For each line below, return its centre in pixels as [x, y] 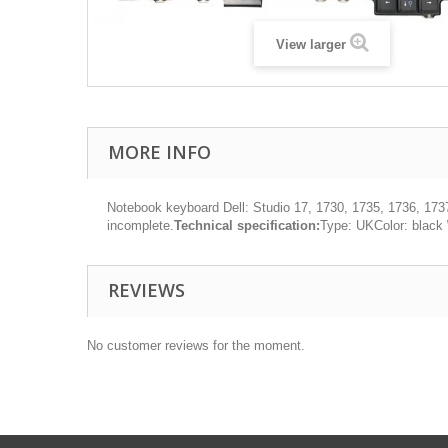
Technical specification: [247, 225]
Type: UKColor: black [381, 225]
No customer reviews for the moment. [196, 345]
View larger [310, 44]
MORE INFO [159, 152]
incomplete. [140, 225]
